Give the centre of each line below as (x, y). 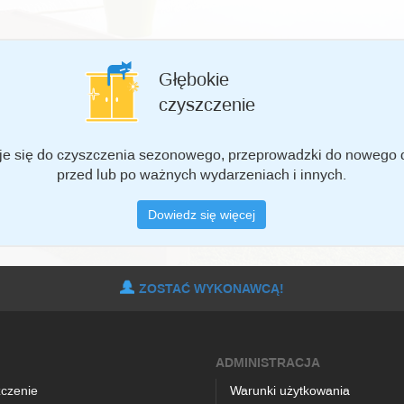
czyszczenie (207, 105)
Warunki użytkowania (290, 390)
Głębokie (193, 79)
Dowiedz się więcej (202, 214)
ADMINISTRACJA (268, 362)
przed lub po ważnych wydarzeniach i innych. (202, 174)
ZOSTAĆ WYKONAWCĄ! (211, 288)
